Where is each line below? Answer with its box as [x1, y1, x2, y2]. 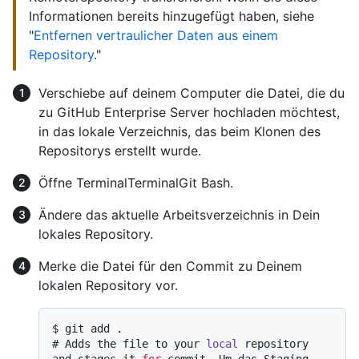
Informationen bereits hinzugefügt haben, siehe [29, 7, 314, 24]
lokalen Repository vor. [38, 276, 178, 293]
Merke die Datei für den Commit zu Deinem [38, 257, 302, 274]
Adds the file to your [65, 337, 206, 350]
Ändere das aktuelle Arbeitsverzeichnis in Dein [38, 206, 320, 223]
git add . [65, 321, 123, 335]
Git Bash [179, 174, 230, 191]
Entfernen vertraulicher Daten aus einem [34, 26, 278, 43]
